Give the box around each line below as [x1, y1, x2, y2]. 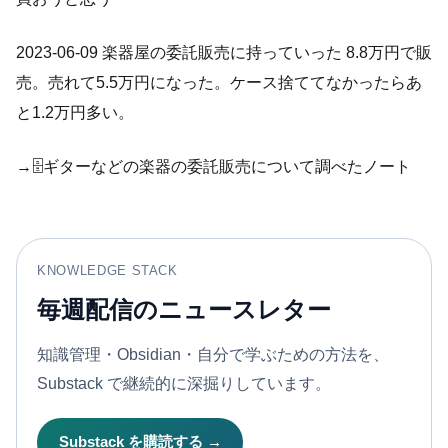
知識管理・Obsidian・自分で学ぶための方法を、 [37, 346, 389, 363]
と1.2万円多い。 [16, 104, 134, 121]
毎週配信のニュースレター [37, 296, 331, 323]
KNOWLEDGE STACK [37, 263, 178, 278]
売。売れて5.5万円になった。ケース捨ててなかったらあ [16, 74, 422, 91]
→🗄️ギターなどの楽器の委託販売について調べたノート [16, 158, 411, 175]
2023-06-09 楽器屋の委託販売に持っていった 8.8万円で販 [16, 44, 432, 61]
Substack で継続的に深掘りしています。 [37, 375, 331, 392]
